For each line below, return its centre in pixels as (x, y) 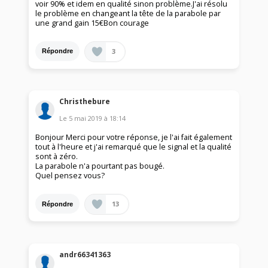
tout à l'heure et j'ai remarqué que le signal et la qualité (134, 147)
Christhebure (85, 102)
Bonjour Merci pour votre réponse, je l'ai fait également (134, 138)
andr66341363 (85, 254)
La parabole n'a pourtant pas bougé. (100, 166)
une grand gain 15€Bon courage (92, 23)
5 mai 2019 (86, 118)
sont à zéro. (57, 157)
